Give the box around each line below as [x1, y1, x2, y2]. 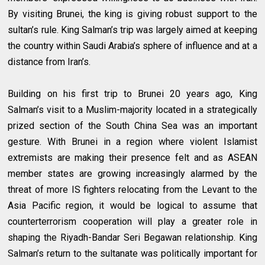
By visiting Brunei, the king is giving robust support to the [8, 8, 257, 20]
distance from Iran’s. [8, 56, 91, 68]
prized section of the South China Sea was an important [8, 120, 257, 132]
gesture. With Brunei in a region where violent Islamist [8, 136, 257, 148]
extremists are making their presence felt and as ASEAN [8, 152, 257, 164]
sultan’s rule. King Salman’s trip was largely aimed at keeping [8, 24, 257, 36]
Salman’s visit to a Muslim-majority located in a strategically [8, 104, 257, 116]
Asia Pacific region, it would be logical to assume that [8, 200, 257, 212]
